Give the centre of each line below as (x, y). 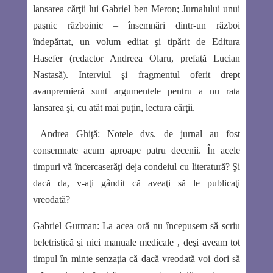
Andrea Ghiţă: (70, 134)
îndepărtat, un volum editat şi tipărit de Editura (136, 42)
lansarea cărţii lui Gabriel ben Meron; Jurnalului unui (136, 9)
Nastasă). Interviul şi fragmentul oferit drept (136, 75)
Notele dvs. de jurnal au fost (170, 134)
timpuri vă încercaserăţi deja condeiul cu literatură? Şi (136, 167)
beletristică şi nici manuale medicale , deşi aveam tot (136, 243)
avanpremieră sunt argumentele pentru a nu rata (136, 91)
